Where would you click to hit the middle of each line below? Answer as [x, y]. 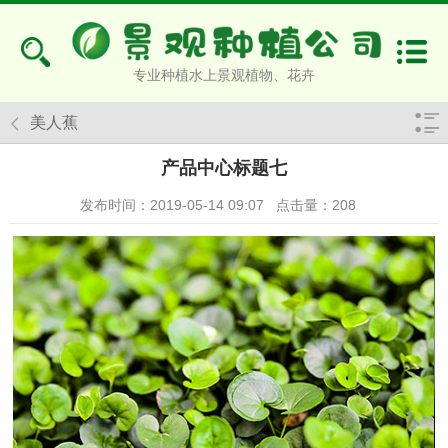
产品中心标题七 [224, 168]
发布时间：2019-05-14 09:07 [172, 205]
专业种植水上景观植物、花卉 [224, 75]
